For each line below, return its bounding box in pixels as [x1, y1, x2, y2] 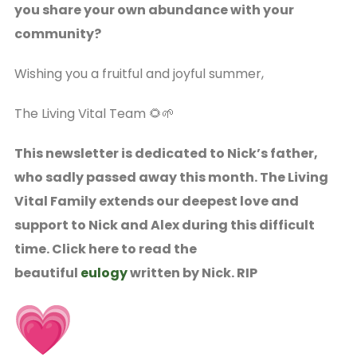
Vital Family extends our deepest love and [14, 191, 299, 210]
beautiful [14, 263, 80, 282]
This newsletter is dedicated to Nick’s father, [14, 143, 318, 163]
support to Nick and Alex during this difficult [14, 215, 315, 234]
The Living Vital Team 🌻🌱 [14, 104, 175, 123]
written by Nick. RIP [129, 263, 260, 282]
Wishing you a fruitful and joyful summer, [14, 64, 267, 83]
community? [14, 24, 101, 43]
